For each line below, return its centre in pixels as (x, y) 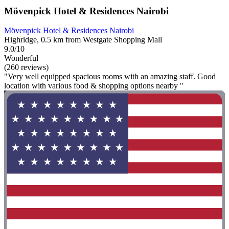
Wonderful (21, 58)
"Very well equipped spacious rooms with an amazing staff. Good (110, 77)
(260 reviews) (26, 67)
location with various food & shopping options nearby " (94, 86)
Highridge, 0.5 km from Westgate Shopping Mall (83, 40)
